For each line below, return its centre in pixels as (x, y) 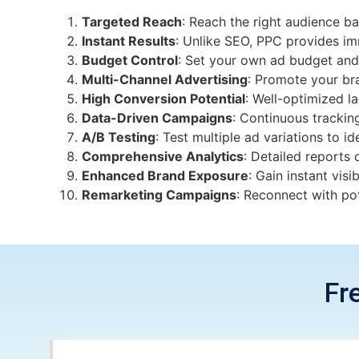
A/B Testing (119, 137)
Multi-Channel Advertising (165, 79)
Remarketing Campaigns (159, 195)
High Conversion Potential (163, 99)
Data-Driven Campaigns (157, 118)
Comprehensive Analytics (163, 156)
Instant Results (129, 41)
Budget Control (130, 60)
